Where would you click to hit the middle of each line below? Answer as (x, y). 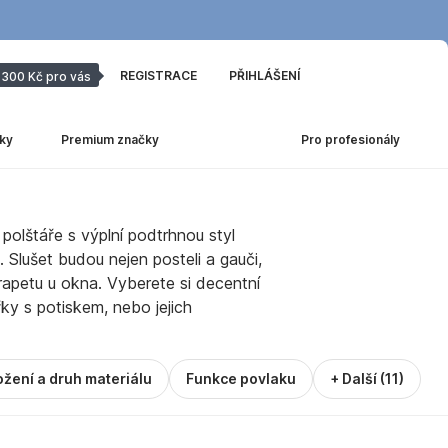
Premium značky (110, 139)
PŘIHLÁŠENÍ (264, 75)
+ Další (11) (367, 378)
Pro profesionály (350, 139)
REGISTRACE (158, 75)
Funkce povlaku (241, 378)
